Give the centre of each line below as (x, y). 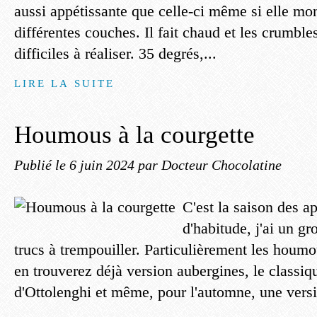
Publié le (42, 165)
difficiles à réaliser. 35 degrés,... (115, 53)
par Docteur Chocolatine (210, 165)
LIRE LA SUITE (65, 83)
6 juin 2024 (104, 165)
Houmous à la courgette (134, 135)
